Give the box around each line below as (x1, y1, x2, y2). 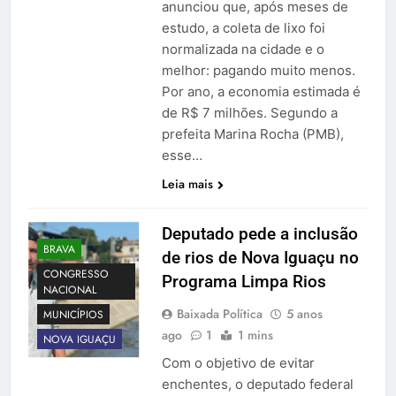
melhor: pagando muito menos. (161, 62, 355, 80)
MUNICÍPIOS (43, 306, 103, 323)
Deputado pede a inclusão (161, 224, 358, 245)
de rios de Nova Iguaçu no (161, 247, 359, 269)
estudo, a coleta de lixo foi (161, 19, 325, 37)
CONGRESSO (43, 265, 109, 282)
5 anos (286, 305, 323, 324)
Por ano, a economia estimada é (161, 83, 361, 101)
